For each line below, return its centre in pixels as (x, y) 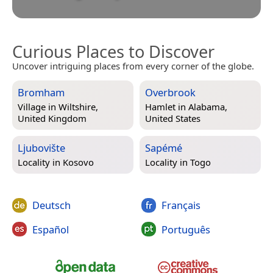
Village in (38, 106)
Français (181, 205)
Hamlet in (167, 106)
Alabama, (208, 106)
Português (186, 229)
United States (173, 118)
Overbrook (170, 93)
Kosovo (78, 162)
